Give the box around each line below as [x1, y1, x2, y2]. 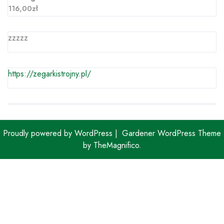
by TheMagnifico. [82, 139, 141, 151]
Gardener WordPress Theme [122, 127, 221, 139]
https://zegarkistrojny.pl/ [8, 68, 91, 80]
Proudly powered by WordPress [3, 127, 115, 139]
